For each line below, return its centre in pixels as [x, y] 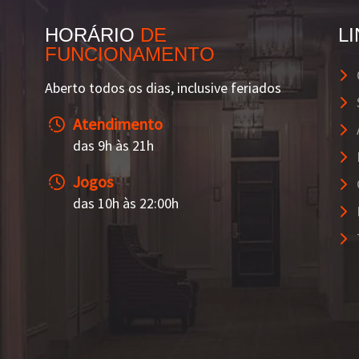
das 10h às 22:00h [125, 203]
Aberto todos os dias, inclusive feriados [163, 87]
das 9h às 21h [113, 145]
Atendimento [117, 123]
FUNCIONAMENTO [129, 54]
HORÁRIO [92, 34]
